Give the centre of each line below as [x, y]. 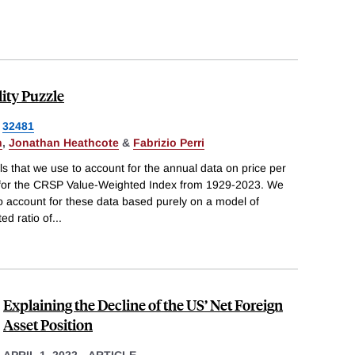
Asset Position [48, 324]
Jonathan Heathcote [64, 143]
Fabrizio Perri [169, 143]
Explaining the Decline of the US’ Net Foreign [143, 304]
